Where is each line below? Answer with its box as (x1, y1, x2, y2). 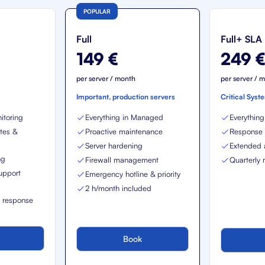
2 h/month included (85, 183, 152, 193)
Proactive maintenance (85, 127, 163, 136)
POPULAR (83, 8, 111, 15)
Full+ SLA (220, 33, 262, 45)
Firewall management (85, 155, 159, 164)
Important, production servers (76, 92, 176, 101)
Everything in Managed (85, 112, 164, 122)
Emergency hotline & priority (85, 169, 181, 179)
